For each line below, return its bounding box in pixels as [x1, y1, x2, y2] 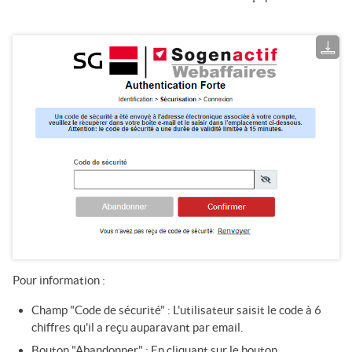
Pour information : [13, 273, 105, 287]
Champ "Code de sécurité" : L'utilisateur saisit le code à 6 [31, 302, 321, 317]
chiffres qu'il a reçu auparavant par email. [31, 320, 243, 334]
